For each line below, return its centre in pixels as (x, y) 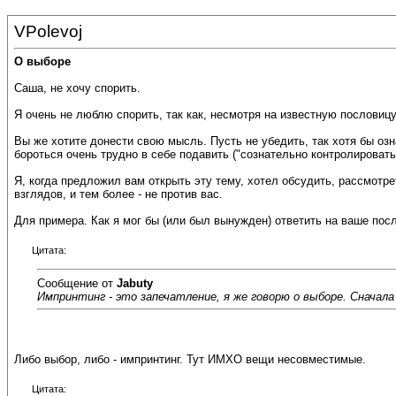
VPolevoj (48, 31)
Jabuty (135, 283)
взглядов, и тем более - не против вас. (118, 194)
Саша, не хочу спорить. (77, 88)
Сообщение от (77, 283)
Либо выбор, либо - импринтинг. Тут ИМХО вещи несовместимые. (190, 360)
